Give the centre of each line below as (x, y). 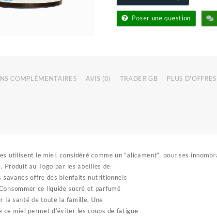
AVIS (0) (98, 78)
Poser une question (162, 18)
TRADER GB (139, 78)
